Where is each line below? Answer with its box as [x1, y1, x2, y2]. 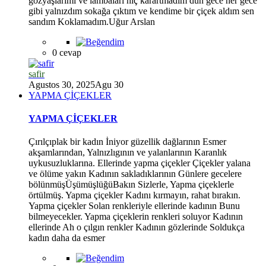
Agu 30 [95, 79, 123, 90]
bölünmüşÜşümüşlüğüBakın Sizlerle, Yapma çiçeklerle [28, 179, 234, 190]
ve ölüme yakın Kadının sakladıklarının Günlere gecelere [28, 169, 242, 179]
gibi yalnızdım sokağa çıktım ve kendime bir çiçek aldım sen [28, 5, 254, 16]
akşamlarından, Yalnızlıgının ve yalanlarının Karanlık [28, 147, 227, 158]
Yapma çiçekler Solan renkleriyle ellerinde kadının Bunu [28, 201, 240, 211]
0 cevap [52, 47, 81, 58]
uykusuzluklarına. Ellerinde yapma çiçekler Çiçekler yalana [28, 158, 251, 169]
